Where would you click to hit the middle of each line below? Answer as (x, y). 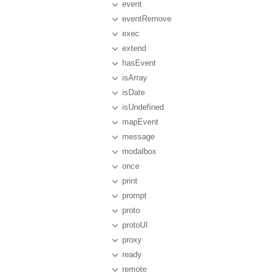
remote (134, 269)
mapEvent (140, 122)
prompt (134, 196)
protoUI (135, 225)
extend (134, 48)
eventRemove (147, 19)
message (138, 137)
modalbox (139, 151)
